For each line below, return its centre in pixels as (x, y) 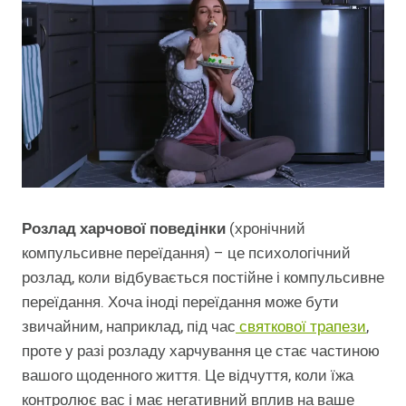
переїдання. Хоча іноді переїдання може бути (180, 303)
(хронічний (266, 229)
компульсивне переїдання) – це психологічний (186, 254)
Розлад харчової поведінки (124, 229)
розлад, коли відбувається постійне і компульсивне (203, 278)
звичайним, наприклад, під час (129, 327)
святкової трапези (301, 327)
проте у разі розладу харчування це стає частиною (201, 352)
